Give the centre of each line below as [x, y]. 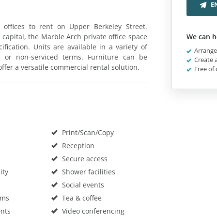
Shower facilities [87, 171]
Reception [77, 145]
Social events [82, 185]
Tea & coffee [81, 198]
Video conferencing [92, 211]
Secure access [84, 158]
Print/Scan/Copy [87, 132]
